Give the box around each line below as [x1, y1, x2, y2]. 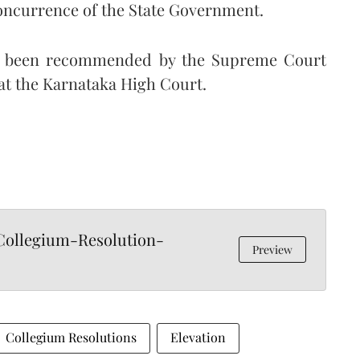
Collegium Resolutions [6, 328, 137, 346]
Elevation [170, 328, 226, 346]
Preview [252, 242, 292, 257]
